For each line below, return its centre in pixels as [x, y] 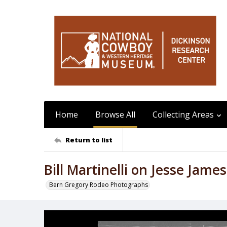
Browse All [115, 115]
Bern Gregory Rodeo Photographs [99, 185]
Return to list [89, 140]
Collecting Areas [183, 115]
